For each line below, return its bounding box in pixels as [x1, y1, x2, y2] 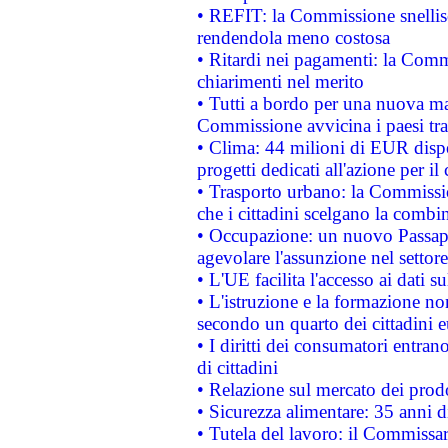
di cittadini [196, 356, 278, 378]
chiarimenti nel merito [196, 70, 364, 92]
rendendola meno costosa [196, 26, 390, 48]
